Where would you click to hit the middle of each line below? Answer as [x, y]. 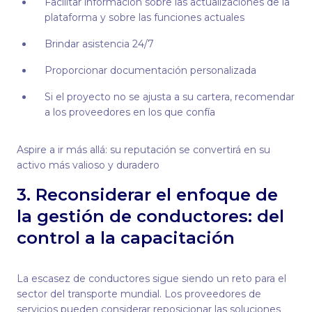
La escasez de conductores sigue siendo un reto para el [151, 279]
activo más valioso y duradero [89, 165]
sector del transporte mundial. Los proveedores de [139, 294]
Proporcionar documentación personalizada [150, 70]
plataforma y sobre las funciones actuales [145, 17]
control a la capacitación [126, 238]
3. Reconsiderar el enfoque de [147, 195]
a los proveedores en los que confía [130, 112]
